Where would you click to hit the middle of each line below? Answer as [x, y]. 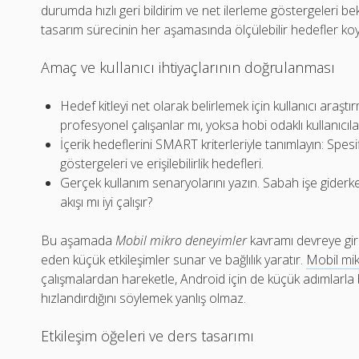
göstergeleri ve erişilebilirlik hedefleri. [162, 164]
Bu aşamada [79, 241]
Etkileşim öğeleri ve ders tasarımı [148, 336]
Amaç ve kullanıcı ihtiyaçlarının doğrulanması [188, 68]
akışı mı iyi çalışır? [107, 202]
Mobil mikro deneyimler [182, 241]
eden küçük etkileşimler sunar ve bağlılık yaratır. [174, 260]
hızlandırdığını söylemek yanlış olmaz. [144, 298]
